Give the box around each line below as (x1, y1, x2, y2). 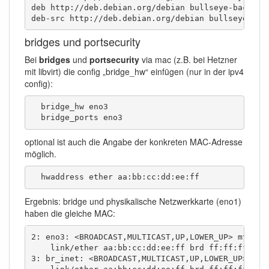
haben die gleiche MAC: (25, 207, 115, 220)
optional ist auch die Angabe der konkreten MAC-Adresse (25, 136, 243, 148)
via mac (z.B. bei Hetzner (139, 53, 237, 66)
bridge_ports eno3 (31, 113, 122, 122)
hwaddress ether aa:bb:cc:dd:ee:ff (31, 172, 199, 182)
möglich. (25, 148, 56, 160)
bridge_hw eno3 (31, 102, 108, 112)
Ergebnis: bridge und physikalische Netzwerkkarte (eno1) (25, 195, 241, 208)
